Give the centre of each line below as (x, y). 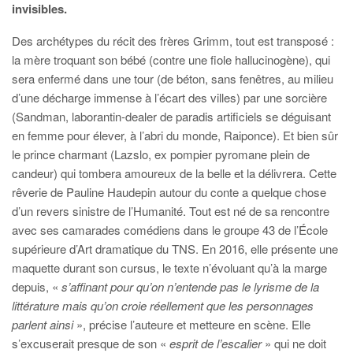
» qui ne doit (294, 343)
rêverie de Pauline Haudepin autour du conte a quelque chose (169, 192)
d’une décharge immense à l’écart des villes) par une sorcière (169, 97)
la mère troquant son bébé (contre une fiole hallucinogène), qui (171, 59)
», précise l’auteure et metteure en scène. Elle (192, 324)
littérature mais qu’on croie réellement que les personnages (163, 305)
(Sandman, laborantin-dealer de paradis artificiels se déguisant (171, 116)
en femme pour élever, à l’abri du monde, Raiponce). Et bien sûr (175, 135)
